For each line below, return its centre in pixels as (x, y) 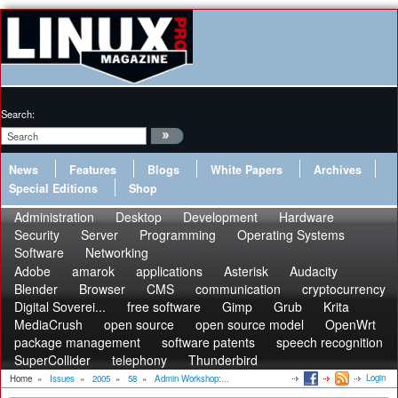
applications (169, 271)
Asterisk (246, 271)
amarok (93, 271)
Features (93, 170)
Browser (102, 289)
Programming (178, 235)
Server (99, 235)
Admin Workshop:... (192, 378)
